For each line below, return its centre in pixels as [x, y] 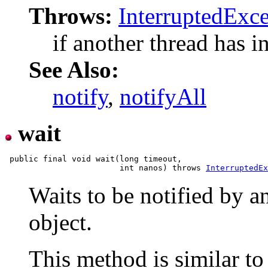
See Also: [74, 70]
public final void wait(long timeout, [93, 159]
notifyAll [163, 97]
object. [60, 223]
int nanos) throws [105, 168]
